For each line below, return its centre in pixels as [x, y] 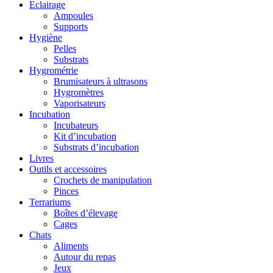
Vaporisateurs [80, 103]
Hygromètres [79, 92]
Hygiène [46, 37]
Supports [71, 26]
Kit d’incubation [85, 136]
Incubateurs [76, 125]
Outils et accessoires [68, 169]
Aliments [71, 246]
